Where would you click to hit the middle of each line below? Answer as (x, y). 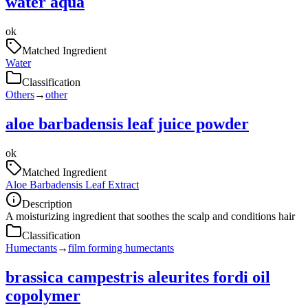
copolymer (43, 295)
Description (47, 203)
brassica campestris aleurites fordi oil (138, 277)
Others (20, 94)
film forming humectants (121, 247)
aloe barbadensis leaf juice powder (127, 123)
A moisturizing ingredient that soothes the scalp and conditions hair (150, 216)
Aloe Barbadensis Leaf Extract (72, 184)
